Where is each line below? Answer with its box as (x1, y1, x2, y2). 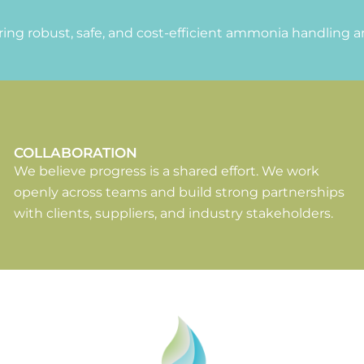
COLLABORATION (14, 145, 138, 162)
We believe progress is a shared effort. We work (14, 163, 320, 180)
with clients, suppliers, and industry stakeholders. (14, 206, 337, 222)
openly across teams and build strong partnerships (14, 184, 345, 201)
